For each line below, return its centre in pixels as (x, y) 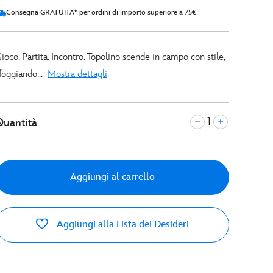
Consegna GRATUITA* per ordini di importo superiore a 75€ (101, 12)
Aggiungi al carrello (112, 177)
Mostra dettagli (77, 74)
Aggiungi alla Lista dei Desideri (122, 225)
